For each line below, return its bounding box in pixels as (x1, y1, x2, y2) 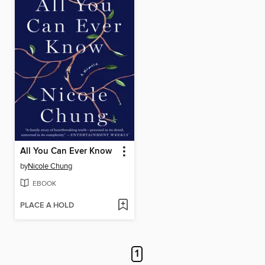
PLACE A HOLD (20, 200, 74, 211)
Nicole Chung (28, 161, 72, 171)
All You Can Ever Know (20, 146, 112, 157)
